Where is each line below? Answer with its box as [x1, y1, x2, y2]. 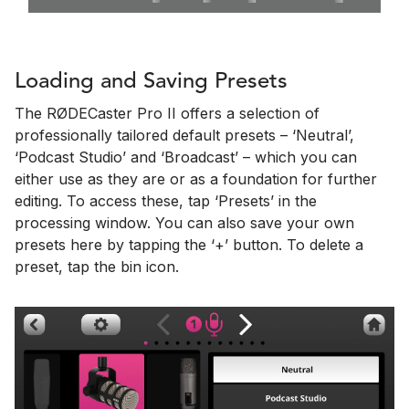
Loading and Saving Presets [15, 71, 288, 94]
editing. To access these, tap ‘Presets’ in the [15, 192, 317, 211]
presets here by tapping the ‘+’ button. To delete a [15, 236, 363, 255]
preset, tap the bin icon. [15, 257, 179, 277]
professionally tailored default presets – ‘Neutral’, [15, 126, 354, 145]
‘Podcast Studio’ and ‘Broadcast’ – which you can [15, 148, 357, 167]
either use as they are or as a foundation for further [15, 170, 377, 189]
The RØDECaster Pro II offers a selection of [15, 104, 320, 123]
